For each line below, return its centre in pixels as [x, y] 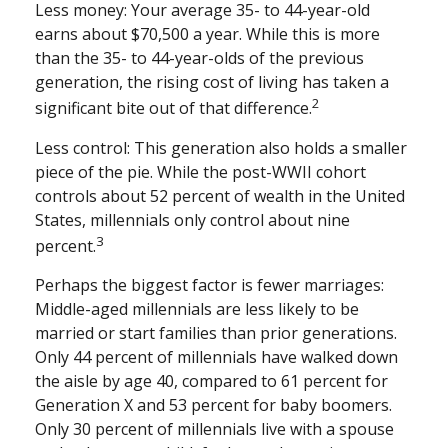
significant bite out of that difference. [173, 108]
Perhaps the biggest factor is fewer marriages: [209, 284]
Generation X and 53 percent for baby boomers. [213, 404]
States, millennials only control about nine [192, 219]
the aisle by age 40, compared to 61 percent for [211, 380]
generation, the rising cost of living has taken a [212, 82]
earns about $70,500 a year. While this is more [207, 34]
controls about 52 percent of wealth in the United [220, 195]
